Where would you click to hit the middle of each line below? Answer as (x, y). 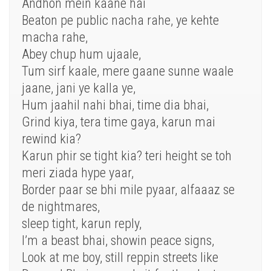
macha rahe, (55, 38)
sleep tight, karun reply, (82, 224)
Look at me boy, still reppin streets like (120, 258)
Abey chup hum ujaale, (81, 54)
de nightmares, (61, 207)
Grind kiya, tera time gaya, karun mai (119, 122)
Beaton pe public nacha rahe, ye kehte (120, 21)
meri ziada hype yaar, (78, 173)
